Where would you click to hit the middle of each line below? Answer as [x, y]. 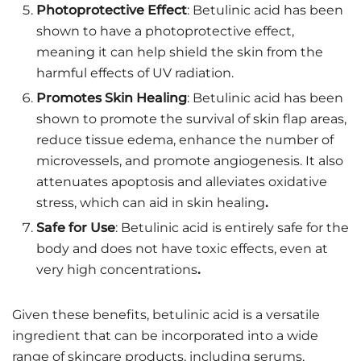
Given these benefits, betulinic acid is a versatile [166, 314]
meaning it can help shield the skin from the [180, 52]
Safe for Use [76, 227]
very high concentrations [117, 269]
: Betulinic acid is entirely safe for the [232, 227]
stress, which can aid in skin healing [151, 202]
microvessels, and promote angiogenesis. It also [190, 160]
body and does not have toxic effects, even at [182, 248]
